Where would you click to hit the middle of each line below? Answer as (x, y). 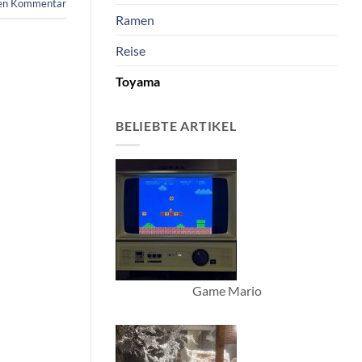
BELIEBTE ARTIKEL (176, 125)
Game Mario (227, 291)
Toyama (138, 81)
